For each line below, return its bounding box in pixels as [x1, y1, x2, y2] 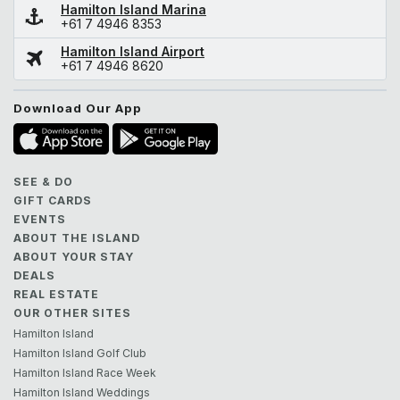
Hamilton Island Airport [61, 43, 204, 59]
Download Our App [13, 100, 142, 115]
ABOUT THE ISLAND [13, 230, 140, 245]
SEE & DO [13, 174, 73, 188]
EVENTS [13, 212, 66, 226]
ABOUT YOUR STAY [13, 249, 134, 263]
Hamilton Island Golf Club [13, 346, 146, 360]
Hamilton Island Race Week [13, 365, 156, 379]
